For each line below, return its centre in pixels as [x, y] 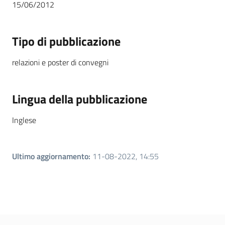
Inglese [24, 120]
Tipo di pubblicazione [66, 41]
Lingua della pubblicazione [80, 99]
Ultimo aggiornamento [50, 156]
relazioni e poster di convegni [60, 63]
